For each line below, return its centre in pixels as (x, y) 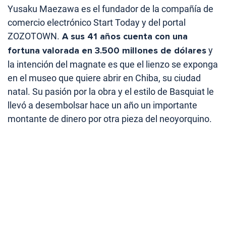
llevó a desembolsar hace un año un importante (102, 105)
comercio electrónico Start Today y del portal (97, 22)
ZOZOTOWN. (34, 36)
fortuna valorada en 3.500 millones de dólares (107, 50)
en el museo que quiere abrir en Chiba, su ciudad (104, 78)
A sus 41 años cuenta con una (124, 36)
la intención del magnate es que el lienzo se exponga (113, 64)
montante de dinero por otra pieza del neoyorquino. (110, 119)
